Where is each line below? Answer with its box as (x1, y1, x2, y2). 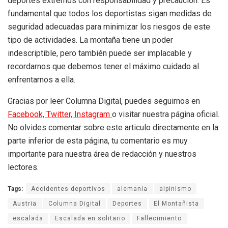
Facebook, (8, 109, 46, 120)
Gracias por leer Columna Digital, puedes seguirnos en (8, 96, 200, 106)
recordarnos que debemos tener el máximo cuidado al (8, 62, 199, 72)
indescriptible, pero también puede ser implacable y (8, 48, 192, 59)
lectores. (8, 162, 39, 173)
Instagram (74, 109, 112, 120)
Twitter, (46, 109, 74, 120)
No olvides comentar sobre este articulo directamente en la (8, 123, 218, 133)
